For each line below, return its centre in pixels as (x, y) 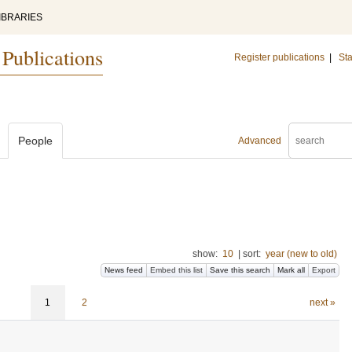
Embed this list (176, 270)
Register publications (279, 57)
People (35, 141)
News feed (124, 270)
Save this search (240, 270)
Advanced (260, 141)
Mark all (291, 270)
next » (322, 302)
